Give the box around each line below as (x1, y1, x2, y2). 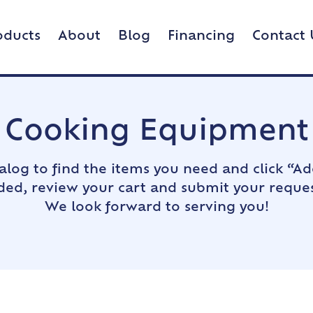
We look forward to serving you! (44, 201, 269, 215)
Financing (168, 29, 235, 43)
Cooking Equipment (4, 119, 309, 147)
